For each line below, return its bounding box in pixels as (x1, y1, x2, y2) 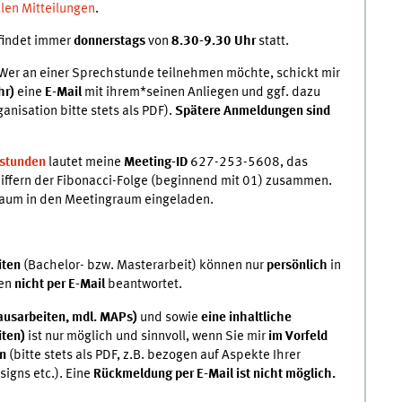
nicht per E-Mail (13, 277, 105, 293)
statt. (255, 34, 289, 49)
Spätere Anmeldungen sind (174, 103, 330, 118)
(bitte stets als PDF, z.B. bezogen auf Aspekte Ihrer (8, 347, 301, 363)
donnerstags (73, 34, 145, 49)
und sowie (136, 310, 201, 325)
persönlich (266, 258, 328, 274)
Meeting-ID (123, 155, 188, 170)
